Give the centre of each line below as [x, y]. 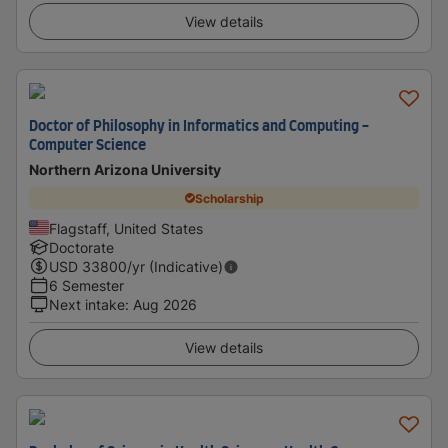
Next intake [87, 304]
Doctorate [81, 247]
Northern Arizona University [125, 169]
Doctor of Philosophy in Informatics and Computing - [199, 127]
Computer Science [87, 146]
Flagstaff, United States [126, 228]
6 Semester [86, 285]
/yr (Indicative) [175, 266]
